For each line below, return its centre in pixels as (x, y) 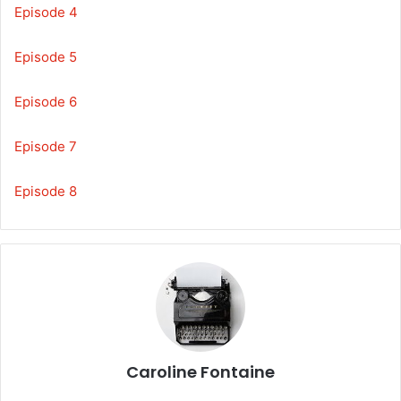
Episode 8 (46, 191)
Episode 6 (46, 101)
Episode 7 (46, 146)
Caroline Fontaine (200, 371)
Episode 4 (46, 12)
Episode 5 (46, 56)
